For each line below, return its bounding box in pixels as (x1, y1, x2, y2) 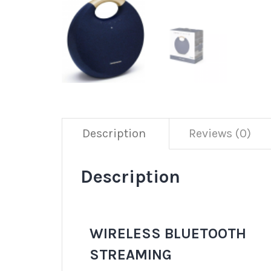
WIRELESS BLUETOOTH (90, 225, 246, 243)
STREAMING (90, 246, 172, 264)
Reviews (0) (189, 126, 251, 140)
